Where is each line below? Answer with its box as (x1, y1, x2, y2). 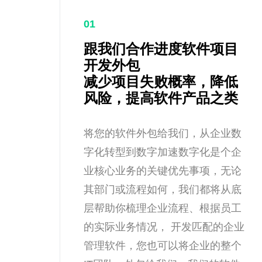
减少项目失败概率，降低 (84, 74, 238, 89)
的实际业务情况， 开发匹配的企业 (84, 221, 244, 233)
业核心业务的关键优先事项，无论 (84, 165, 242, 177)
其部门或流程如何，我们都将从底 (84, 184, 242, 195)
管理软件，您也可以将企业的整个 (84, 240, 242, 251)
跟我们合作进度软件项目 (84, 41, 238, 57)
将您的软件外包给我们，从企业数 (84, 127, 242, 139)
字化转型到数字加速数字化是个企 (84, 146, 242, 158)
